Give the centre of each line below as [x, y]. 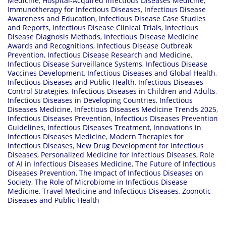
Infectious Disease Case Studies [152, 18]
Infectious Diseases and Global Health [151, 73]
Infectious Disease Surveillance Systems [75, 64]
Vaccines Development [46, 73]
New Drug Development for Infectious [140, 145]
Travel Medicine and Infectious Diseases [110, 191]
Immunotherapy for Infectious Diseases [74, 9]
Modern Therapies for [147, 136]
